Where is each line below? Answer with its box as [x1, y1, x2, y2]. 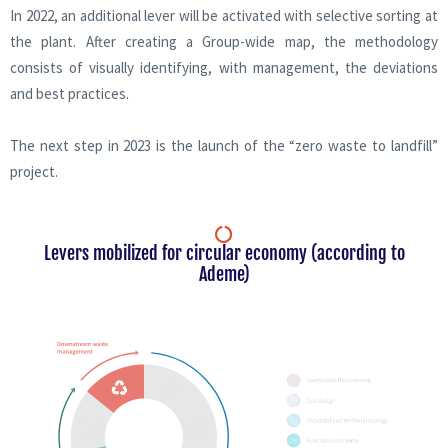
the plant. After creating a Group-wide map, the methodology [10, 31, 438, 51]
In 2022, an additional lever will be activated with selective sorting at [10, 5, 438, 25]
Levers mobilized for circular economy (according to [43, 241, 405, 264]
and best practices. [10, 83, 129, 103]
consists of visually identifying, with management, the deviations [10, 57, 438, 77]
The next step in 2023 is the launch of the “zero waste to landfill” [10, 135, 438, 155]
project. [10, 161, 58, 181]
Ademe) [198, 262, 250, 285]
